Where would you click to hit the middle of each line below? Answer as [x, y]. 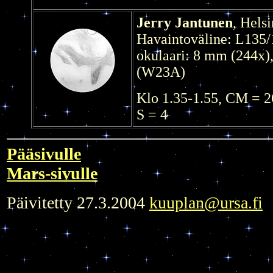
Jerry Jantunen [185, 22]
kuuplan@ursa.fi [206, 202]
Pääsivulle [44, 154]
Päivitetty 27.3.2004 [78, 202]
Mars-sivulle [52, 173]
